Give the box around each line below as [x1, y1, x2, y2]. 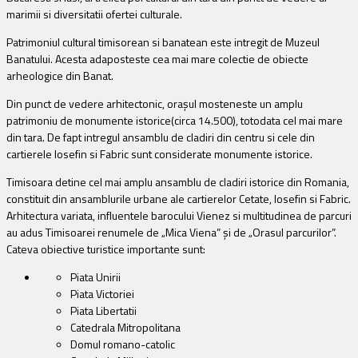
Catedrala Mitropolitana [70, 318, 181, 336]
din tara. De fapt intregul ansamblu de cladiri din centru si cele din [6, 128, 315, 145]
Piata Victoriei [70, 284, 134, 302]
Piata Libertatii [70, 301, 137, 319]
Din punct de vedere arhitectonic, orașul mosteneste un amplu [6, 94, 303, 112]
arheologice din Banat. [6, 66, 113, 84]
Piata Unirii [70, 268, 121, 285]
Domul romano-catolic [70, 335, 175, 352]
